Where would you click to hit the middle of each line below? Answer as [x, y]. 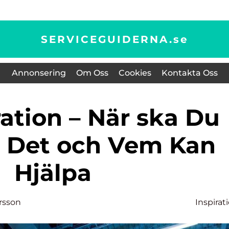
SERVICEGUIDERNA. [107, 39]
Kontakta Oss [189, 73]
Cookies [135, 73]
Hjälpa [53, 173]
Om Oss [92, 73]
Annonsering [39, 73]
